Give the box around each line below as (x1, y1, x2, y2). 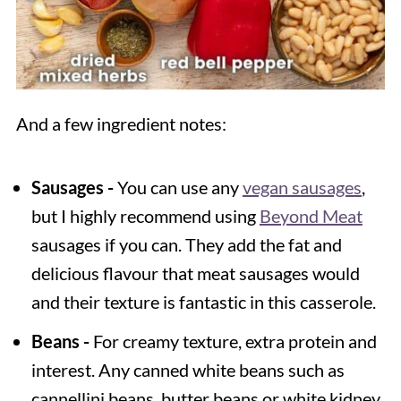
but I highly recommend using (30, 204, 260, 226)
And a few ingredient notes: (15, 112, 226, 134)
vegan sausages (242, 175, 362, 198)
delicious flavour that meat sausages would (30, 261, 360, 284)
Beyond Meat (259, 204, 363, 226)
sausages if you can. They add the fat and (30, 233, 342, 255)
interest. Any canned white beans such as (30, 358, 345, 380)
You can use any (113, 175, 243, 198)
